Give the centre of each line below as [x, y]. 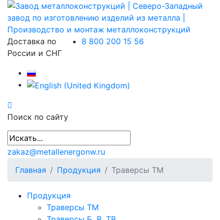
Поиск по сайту [38, 117]
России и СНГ [35, 53]
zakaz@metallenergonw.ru [56, 151]
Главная [31, 170]
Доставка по [32, 41]
